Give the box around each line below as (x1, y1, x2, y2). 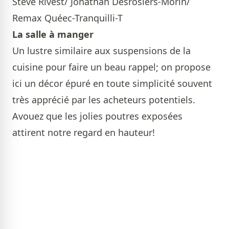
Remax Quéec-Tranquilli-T (12, 12, 123, 25)
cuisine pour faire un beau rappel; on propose (12, 61, 211, 74)
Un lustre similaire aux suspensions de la (12, 44, 191, 57)
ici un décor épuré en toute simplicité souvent (12, 77, 212, 90)
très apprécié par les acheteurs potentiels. (12, 94, 195, 106)
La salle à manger (12, 28, 94, 41)
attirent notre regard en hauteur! (12, 126, 155, 139)
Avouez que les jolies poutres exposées (12, 110, 182, 123)
